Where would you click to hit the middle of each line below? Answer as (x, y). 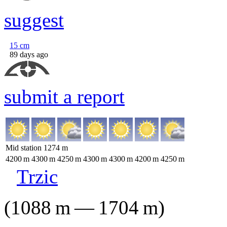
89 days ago (29, 54)
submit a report (64, 97)
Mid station (25, 148)
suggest (34, 20)
